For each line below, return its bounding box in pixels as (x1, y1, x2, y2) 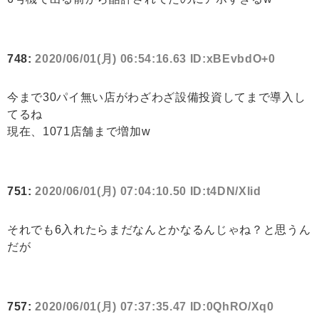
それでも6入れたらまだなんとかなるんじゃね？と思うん (7, 224, 311, 236)
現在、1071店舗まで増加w (7, 125, 151, 138)
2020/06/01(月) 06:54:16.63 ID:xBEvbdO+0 (35, 53, 276, 66)
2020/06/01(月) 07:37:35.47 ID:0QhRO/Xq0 (35, 300, 274, 313)
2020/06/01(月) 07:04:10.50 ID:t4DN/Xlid (35, 185, 261, 198)
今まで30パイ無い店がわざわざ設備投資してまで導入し (7, 91, 306, 104)
